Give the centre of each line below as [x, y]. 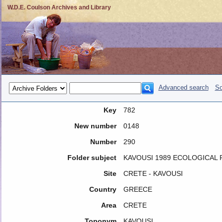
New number [95, 126]
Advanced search [183, 88]
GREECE [138, 189]
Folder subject [92, 158]
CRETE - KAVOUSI [153, 173]
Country [103, 189]
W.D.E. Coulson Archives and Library [59, 7]
